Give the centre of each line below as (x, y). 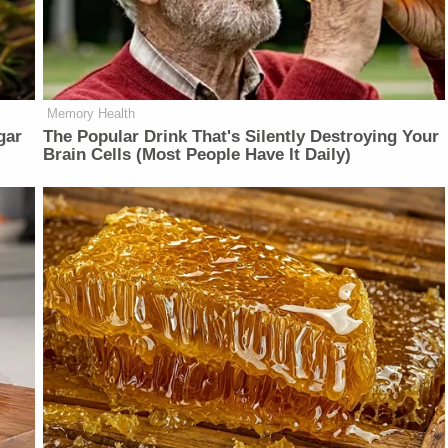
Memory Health (91, 113)
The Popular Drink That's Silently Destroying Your (241, 136)
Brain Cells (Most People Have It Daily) (197, 154)
